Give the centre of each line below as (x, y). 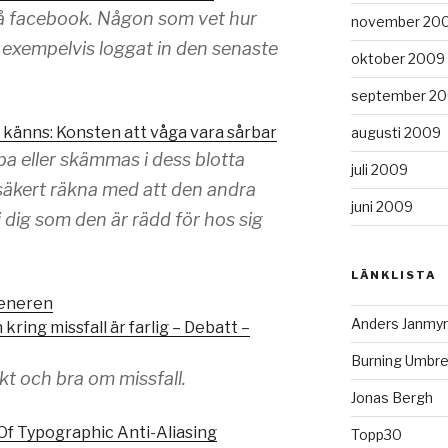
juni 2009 (381, 206)
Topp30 (376, 434)
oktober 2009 (397, 58)
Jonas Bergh (391, 397)
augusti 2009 (395, 132)
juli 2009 (379, 169)
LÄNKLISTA (393, 274)
